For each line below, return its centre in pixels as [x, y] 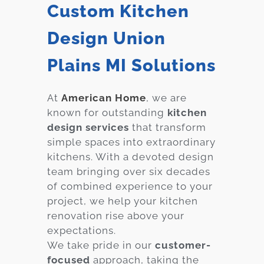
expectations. [82, 230]
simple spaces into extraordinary [131, 142]
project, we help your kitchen [123, 201]
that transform [168, 127]
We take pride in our [101, 245]
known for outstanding [107, 112]
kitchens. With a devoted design [131, 156]
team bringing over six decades [129, 171]
